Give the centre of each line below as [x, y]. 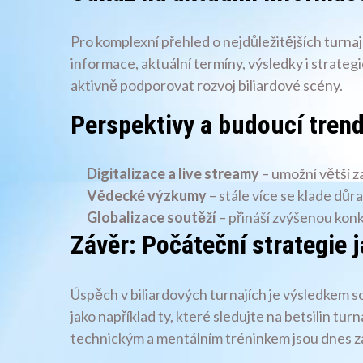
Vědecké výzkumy [147, 196]
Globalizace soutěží [152, 218]
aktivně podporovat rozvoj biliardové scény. [207, 85]
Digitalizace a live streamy [173, 174]
